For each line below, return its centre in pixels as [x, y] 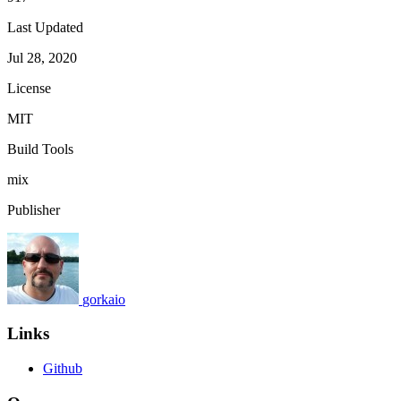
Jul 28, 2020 [42, 57]
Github [63, 369]
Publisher [34, 209]
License [29, 88]
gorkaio [104, 299]
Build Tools [40, 149]
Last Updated [45, 27]
